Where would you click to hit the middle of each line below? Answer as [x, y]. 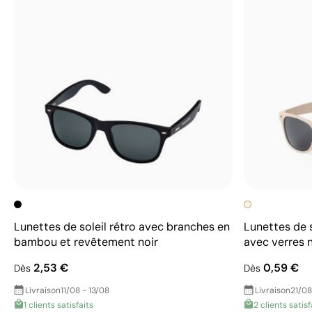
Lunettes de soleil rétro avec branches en [122, 226]
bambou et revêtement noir [86, 242]
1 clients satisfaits [58, 305]
